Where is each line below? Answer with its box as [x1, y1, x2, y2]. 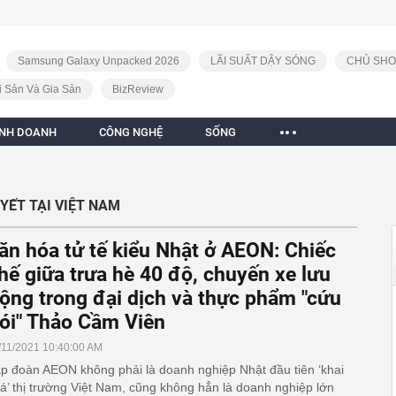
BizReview [111, 83, 164, 95]
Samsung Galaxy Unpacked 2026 [17, 55, 179, 67]
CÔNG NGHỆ [99, 126, 163, 139]
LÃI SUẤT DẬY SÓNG [209, 55, 316, 67]
